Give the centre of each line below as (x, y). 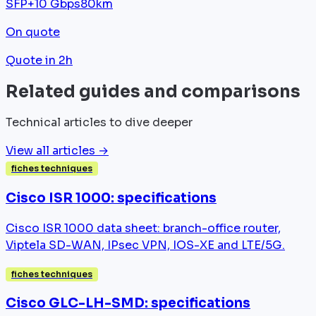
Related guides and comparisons (153, 92)
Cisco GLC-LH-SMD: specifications (128, 303)
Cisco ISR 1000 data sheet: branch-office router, (143, 228)
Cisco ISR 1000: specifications (111, 198)
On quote (33, 32)
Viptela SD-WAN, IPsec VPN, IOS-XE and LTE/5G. (145, 245)
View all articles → (57, 151)
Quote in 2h (39, 61)
